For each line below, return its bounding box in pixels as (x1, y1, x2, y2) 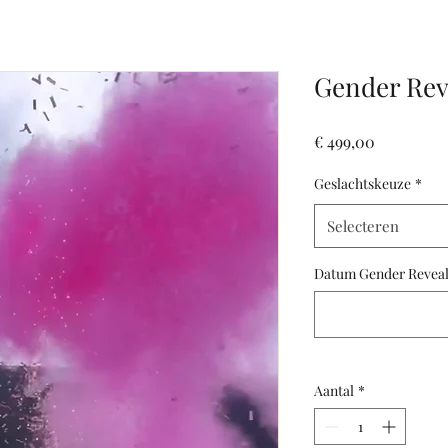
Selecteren (327, 216, 399, 236)
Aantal (314, 381, 354, 400)
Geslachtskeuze (314, 174, 411, 193)
